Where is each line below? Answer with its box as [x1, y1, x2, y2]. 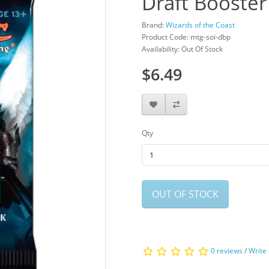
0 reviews [211, 246, 243, 256]
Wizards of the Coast [166, 20, 235, 30]
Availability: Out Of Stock [142, 44, 223, 54]
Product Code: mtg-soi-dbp [142, 32, 231, 42]
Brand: [142, 20, 166, 30]
